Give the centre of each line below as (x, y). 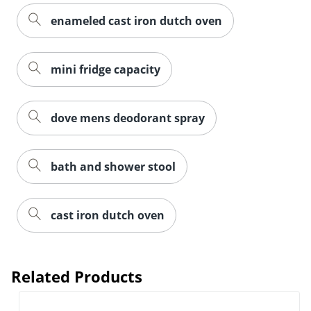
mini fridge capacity (106, 69)
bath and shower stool (113, 166)
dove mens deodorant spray (128, 118)
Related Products (77, 276)
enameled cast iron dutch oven (136, 20)
